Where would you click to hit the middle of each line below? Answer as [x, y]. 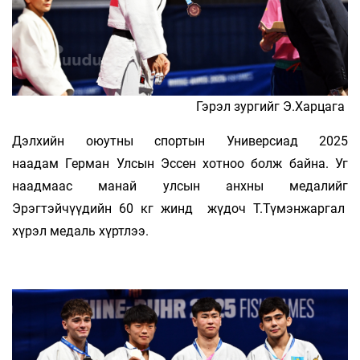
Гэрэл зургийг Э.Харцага [272, 107]
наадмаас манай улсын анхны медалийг [180, 186]
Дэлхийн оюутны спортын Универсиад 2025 [180, 141]
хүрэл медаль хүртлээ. [80, 231]
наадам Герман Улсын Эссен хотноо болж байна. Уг [180, 164]
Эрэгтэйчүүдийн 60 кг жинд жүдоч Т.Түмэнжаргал [180, 209]
